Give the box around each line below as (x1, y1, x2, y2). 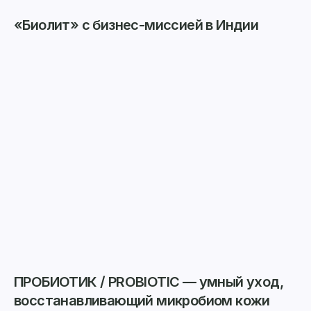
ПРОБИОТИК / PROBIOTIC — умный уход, (14, 274, 283, 291)
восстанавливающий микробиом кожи (14, 292, 270, 310)
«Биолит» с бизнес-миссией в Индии (14, 17, 259, 34)
